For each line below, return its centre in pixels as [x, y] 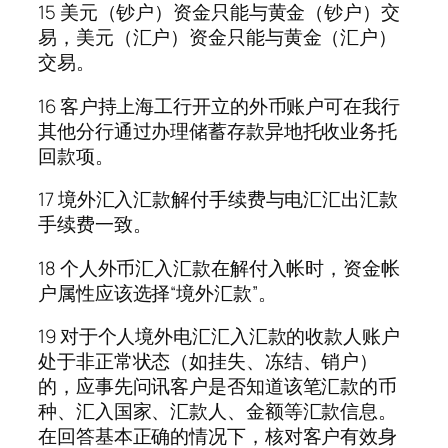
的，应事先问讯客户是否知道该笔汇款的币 [218, 386]
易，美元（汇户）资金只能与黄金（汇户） [218, 37]
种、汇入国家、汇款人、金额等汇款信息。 [218, 411]
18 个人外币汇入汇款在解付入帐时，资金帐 [219, 267]
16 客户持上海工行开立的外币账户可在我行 [219, 105]
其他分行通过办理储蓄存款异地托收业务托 [218, 130]
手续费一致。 [95, 224]
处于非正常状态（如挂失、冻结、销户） [208, 361]
